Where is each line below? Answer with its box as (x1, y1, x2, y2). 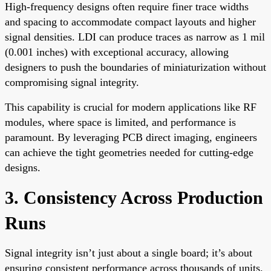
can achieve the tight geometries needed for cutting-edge (5, 146, 253, 158)
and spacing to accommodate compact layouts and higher (5, 15, 256, 28)
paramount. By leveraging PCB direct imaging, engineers (5, 131, 257, 143)
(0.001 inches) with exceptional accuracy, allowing (5, 45, 229, 58)
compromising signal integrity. (5, 76, 139, 88)
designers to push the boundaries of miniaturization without (5, 60, 266, 73)
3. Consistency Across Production (5, 187, 263, 207)
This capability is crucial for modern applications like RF (5, 100, 256, 113)
